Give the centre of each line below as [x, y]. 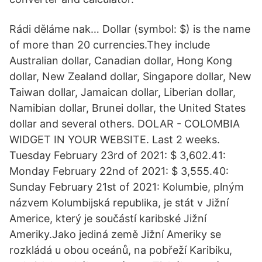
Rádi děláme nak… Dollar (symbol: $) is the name [130, 29]
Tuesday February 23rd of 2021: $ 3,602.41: [118, 155]
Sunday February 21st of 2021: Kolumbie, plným [127, 187]
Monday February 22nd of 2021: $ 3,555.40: [119, 171]
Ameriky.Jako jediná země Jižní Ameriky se [115, 234]
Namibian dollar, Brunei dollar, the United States [127, 108]
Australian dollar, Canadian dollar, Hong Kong [121, 61]
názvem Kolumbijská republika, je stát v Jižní [119, 203]
